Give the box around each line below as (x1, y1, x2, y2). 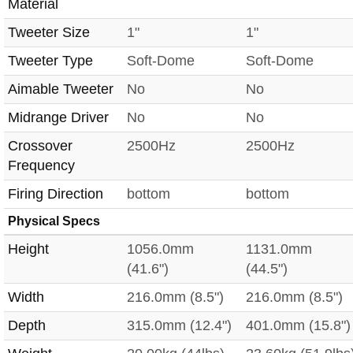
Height (8, 240, 49, 257)
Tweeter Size (8, 24, 90, 40)
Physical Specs (8, 214, 100, 228)
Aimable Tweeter (8, 80, 113, 97)
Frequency (8, 157, 75, 173)
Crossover (8, 137, 72, 154)
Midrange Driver (8, 109, 109, 125)
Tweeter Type (8, 52, 93, 69)
